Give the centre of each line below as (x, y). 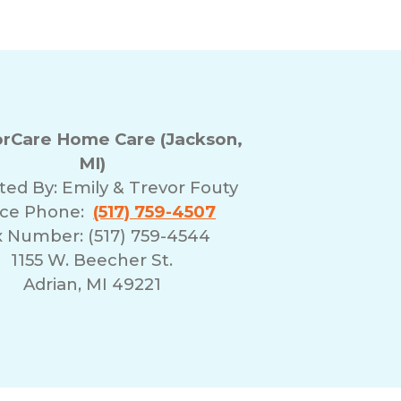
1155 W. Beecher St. (92, 260)
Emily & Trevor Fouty (149, 187)
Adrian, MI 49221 (92, 284)
